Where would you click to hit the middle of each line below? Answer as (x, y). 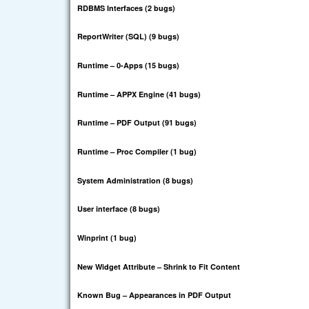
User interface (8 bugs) (119, 209)
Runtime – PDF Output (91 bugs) (137, 123)
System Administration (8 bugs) (135, 180)
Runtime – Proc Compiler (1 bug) (137, 152)
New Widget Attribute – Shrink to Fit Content (159, 266)
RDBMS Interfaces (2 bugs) (126, 8)
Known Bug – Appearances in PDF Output (154, 295)
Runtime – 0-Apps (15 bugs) (128, 66)
